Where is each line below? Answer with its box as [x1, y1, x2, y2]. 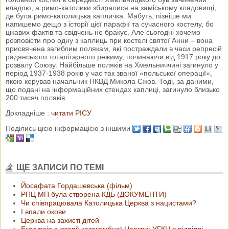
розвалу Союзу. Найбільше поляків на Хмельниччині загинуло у [6, 60, 218, 69]
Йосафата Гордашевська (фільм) [21, 181, 132, 190]
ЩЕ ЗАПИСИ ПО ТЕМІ [16, 163, 104, 172]
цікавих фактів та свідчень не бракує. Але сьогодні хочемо [6, 28, 200, 36]
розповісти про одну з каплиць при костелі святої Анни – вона [6, 36, 213, 44]
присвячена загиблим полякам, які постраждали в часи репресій [6, 44, 222, 53]
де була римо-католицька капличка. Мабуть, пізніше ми [6, 11, 191, 20]
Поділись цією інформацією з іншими [6, 124, 132, 132]
